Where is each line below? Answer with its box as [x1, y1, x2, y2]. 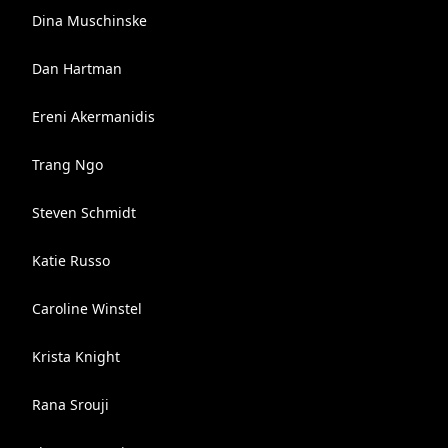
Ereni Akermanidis [32, 107, 155, 126]
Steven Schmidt [32, 203, 136, 222]
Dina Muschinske [32, 11, 147, 30]
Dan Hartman [32, 59, 122, 78]
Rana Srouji [32, 395, 109, 414]
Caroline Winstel [32, 299, 142, 318]
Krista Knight [32, 347, 120, 366]
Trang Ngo [32, 155, 103, 174]
